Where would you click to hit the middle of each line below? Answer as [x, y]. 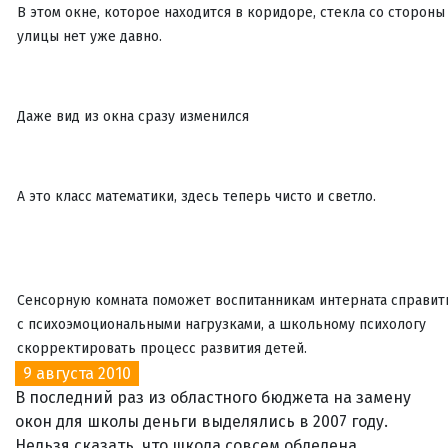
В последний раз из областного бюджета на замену [213, 397]
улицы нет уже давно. [89, 36]
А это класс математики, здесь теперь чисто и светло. [196, 196]
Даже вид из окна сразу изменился [133, 116]
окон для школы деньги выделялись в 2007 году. [201, 421]
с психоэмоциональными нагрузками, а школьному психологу [221, 324]
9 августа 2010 [77, 373]
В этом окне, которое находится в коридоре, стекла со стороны [231, 12]
